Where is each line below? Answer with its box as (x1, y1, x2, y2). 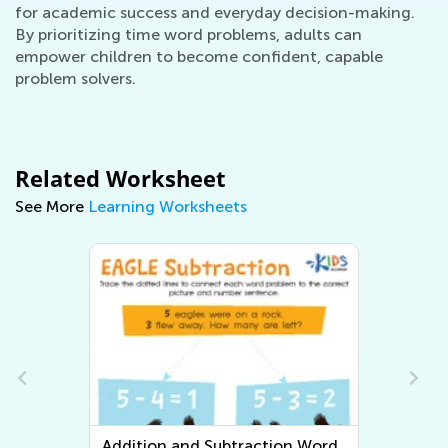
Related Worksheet (15, 163, 226, 194)
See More (15, 197, 88, 217)
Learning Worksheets (88, 197, 247, 217)
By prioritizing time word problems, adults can (15, 25, 362, 45)
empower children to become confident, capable (15, 47, 383, 67)
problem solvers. (15, 69, 136, 89)
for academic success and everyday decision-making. (15, 3, 415, 23)
